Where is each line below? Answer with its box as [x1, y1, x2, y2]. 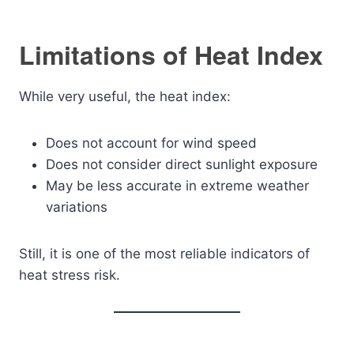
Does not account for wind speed [46, 135, 257, 151]
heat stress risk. [19, 267, 120, 283]
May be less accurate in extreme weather [46, 178, 309, 194]
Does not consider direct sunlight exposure [46, 156, 318, 172]
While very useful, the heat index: [19, 88, 231, 104]
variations [46, 199, 107, 215]
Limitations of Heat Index [19, 36, 323, 73]
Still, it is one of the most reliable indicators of [19, 246, 310, 262]
